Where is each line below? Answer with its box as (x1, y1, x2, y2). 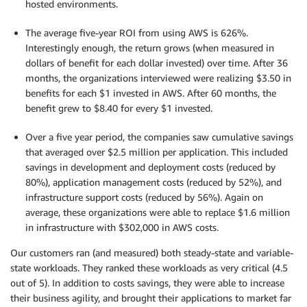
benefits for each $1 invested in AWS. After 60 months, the (25, 87, 276, 99)
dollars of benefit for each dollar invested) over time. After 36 (25, 57, 288, 69)
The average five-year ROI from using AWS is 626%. (25, 27, 248, 38)
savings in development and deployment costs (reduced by (25, 161, 275, 173)
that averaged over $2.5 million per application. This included (25, 146, 288, 158)
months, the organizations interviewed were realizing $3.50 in (25, 72, 291, 84)
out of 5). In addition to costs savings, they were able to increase (10, 277, 284, 288)
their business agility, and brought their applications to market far (10, 292, 291, 304)
